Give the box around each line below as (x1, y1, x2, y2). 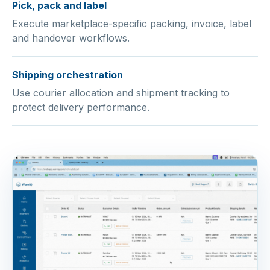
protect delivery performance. (12, 101, 149, 114)
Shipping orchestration (12, 69, 123, 81)
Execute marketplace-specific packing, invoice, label (12, 17, 251, 30)
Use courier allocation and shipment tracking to (12, 87, 230, 99)
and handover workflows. (12, 32, 130, 45)
